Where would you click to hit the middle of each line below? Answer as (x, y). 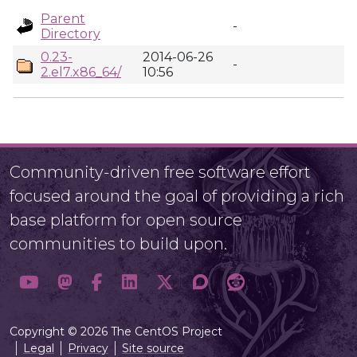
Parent (63, 19)
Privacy (88, 348)
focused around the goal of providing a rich (177, 196)
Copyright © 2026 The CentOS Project (116, 331)
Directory (71, 34)
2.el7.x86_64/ (81, 72)
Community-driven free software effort (160, 172)
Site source (153, 348)
